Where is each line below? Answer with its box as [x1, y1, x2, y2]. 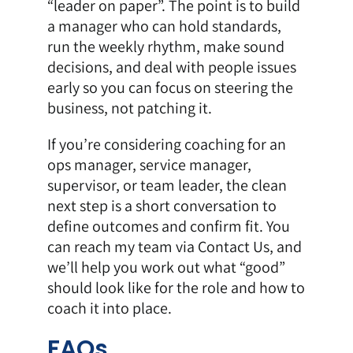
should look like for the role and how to [46, 277, 305, 298]
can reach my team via [46, 236, 198, 257]
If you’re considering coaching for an [46, 133, 286, 154]
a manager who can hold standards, [46, 15, 281, 36]
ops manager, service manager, [46, 154, 251, 175]
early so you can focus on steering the [46, 76, 293, 98]
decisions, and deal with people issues [46, 56, 296, 77]
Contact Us [197, 236, 269, 257]
